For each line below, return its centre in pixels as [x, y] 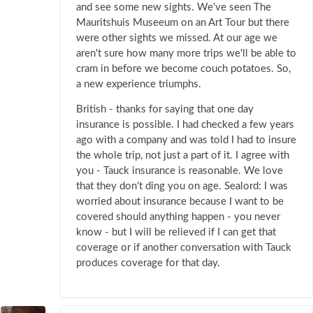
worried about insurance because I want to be [180, 202]
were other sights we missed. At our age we [177, 38]
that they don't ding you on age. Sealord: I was [182, 187]
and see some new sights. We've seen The [174, 8]
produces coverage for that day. [148, 263]
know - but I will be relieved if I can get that [176, 233]
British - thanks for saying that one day [165, 110]
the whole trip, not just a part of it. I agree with [183, 156]
